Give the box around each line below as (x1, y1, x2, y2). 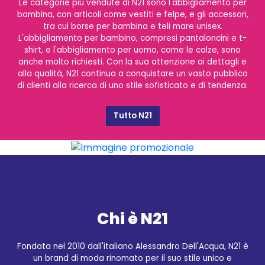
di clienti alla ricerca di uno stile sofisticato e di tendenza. (17, 79, 248, 91)
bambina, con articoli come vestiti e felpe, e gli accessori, (17, 8, 248, 20)
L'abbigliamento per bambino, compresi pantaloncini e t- (18, 32, 247, 44)
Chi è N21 (97, 207, 168, 230)
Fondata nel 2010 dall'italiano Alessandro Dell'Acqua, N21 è (17, 240, 248, 252)
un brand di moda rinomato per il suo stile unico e (33, 252, 232, 264)
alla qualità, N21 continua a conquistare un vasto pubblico (17, 67, 248, 79)
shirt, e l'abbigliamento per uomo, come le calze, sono (24, 44, 241, 56)
